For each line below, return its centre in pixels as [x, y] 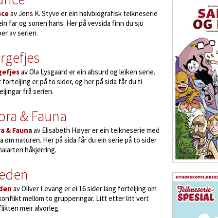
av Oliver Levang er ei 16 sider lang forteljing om [84, 189]
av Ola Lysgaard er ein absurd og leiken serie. [87, 72]
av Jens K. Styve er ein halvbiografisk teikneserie [83, 13]
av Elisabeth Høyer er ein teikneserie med [96, 130]
